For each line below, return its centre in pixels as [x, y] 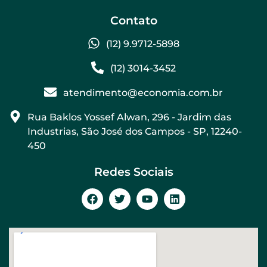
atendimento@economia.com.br [143, 93]
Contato [133, 21]
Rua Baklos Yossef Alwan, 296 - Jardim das [130, 117]
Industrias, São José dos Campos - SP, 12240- [135, 132]
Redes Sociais [133, 172]
